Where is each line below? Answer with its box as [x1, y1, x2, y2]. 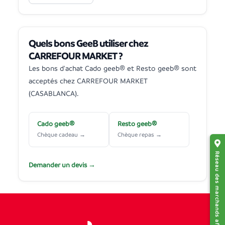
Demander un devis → [29, 161, 95, 169]
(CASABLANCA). [29, 89, 78, 97]
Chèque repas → [118, 132, 162, 138]
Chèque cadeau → [37, 132, 85, 138]
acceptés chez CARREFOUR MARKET [29, 77, 148, 85]
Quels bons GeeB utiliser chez [29, 38, 149, 49]
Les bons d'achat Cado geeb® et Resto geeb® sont [29, 64, 196, 72]
